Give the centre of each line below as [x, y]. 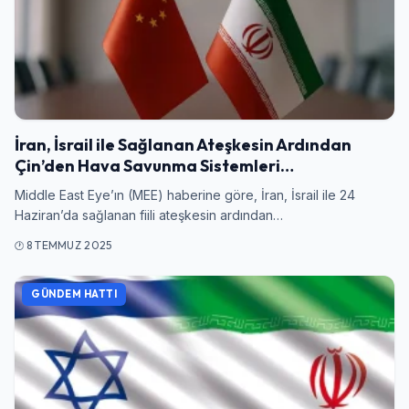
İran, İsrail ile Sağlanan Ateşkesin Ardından [183, 145]
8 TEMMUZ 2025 [69, 245]
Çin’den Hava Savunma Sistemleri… [154, 166]
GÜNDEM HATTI [74, 294]
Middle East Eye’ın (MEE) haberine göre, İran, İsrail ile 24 [185, 195]
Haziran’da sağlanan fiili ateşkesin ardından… [149, 215]
